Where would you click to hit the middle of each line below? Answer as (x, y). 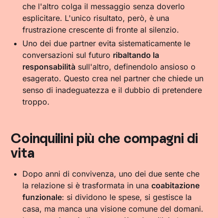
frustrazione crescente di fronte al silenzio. (101, 30)
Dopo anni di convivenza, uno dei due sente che (111, 174)
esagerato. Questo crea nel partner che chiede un (113, 78)
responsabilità (49, 67)
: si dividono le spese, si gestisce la (127, 197)
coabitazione (176, 185)
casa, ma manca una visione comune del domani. (113, 209)
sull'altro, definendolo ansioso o (136, 67)
